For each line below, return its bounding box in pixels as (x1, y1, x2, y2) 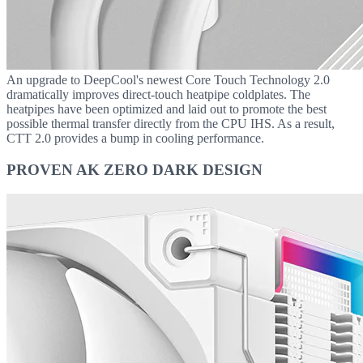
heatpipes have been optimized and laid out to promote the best (6, 102, 327, 116)
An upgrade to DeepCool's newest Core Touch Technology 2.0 (6, 73, 330, 87)
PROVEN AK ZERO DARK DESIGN (6, 160, 263, 178)
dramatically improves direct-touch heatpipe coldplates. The (6, 88, 310, 101)
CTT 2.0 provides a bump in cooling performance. (6, 131, 264, 145)
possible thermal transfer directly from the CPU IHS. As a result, (6, 117, 335, 130)
